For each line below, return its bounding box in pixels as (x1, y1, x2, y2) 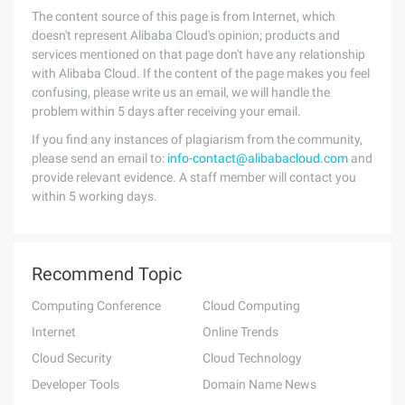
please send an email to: (32, 151, 167, 165)
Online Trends (202, 325, 278, 339)
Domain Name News (202, 377, 316, 391)
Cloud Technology (202, 351, 302, 365)
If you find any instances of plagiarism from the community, (32, 132, 363, 146)
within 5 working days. (32, 189, 157, 203)
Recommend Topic (32, 263, 182, 285)
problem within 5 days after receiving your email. (32, 104, 301, 118)
